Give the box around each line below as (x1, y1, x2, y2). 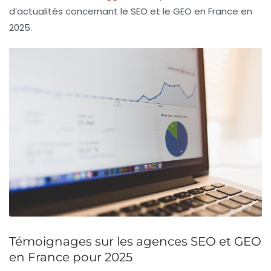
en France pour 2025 (9, 249, 132, 264)
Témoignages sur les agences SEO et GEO (9, 233, 261, 249)
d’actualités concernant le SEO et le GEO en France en (9, 5, 252, 18)
